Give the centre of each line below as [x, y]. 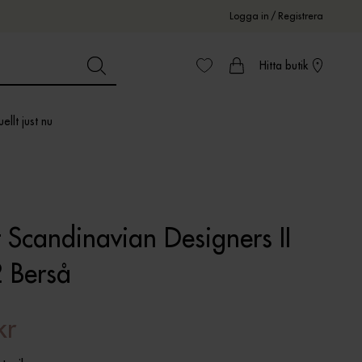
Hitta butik [283, 65]
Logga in [249, 16]
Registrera [301, 16]
